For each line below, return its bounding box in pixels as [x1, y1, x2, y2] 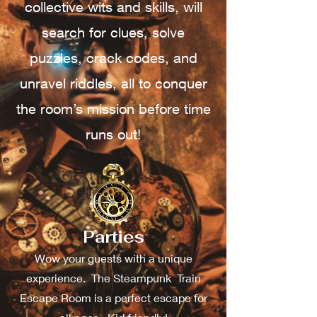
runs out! [86, 126, 141, 142]
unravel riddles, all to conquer [19, 75, 207, 91]
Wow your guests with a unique [34, 251, 192, 265]
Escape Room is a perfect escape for [19, 291, 207, 304]
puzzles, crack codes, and [29, 50, 197, 66]
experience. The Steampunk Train [25, 271, 201, 284]
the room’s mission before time [16, 100, 211, 117]
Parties [82, 226, 144, 248]
